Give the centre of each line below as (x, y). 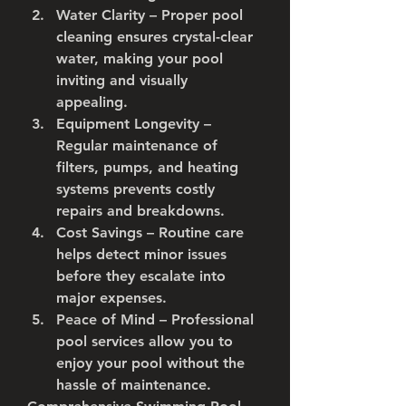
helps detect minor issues (141, 254)
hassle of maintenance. (134, 385)
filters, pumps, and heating (147, 167)
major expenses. (111, 298)
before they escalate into (141, 276)
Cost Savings (99, 232)
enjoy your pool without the (150, 363)
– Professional (204, 319)
